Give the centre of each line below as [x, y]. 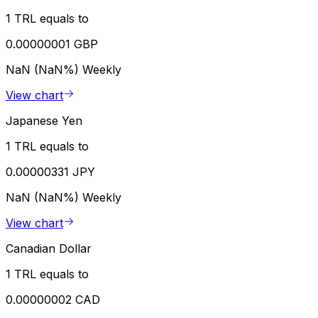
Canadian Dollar [49, 249]
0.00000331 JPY [50, 172]
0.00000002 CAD [53, 300]
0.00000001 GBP [52, 44]
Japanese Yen [44, 121]
